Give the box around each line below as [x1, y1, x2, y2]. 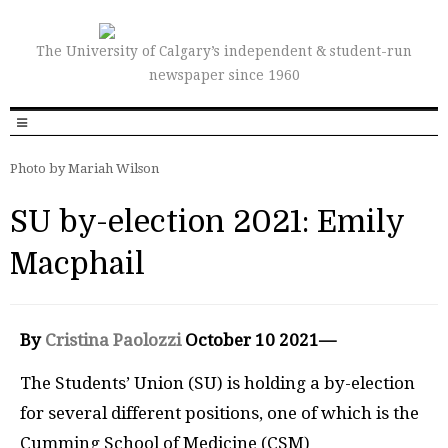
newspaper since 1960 [148, 67, 300, 83]
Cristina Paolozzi [45, 330, 181, 350]
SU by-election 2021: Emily [10, 205, 404, 239]
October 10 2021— [181, 330, 336, 350]
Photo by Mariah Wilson [10, 161, 159, 176]
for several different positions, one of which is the [20, 402, 419, 423]
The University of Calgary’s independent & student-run [36, 43, 412, 59]
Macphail [10, 247, 145, 281]
